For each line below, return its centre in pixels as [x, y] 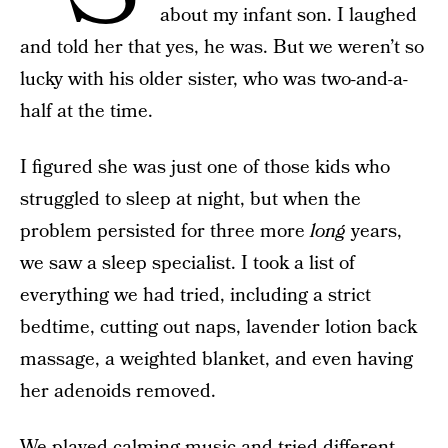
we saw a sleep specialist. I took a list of [187, 263]
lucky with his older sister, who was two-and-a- [214, 79]
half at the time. [86, 111]
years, [374, 231]
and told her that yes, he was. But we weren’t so [222, 47]
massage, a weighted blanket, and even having [216, 359]
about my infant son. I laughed [288, 15]
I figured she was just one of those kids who [205, 167]
